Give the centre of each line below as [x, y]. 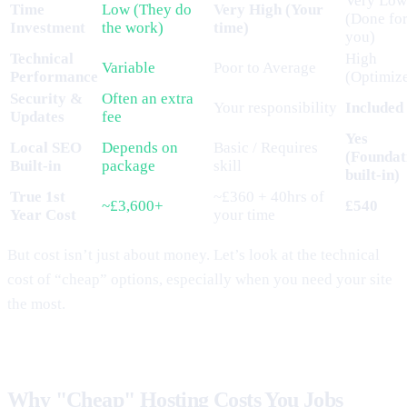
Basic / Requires [266, 147]
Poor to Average [265, 67]
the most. [36, 303]
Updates [37, 116]
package [129, 165]
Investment [48, 27]
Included [374, 107]
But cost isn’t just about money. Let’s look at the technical [194, 254]
